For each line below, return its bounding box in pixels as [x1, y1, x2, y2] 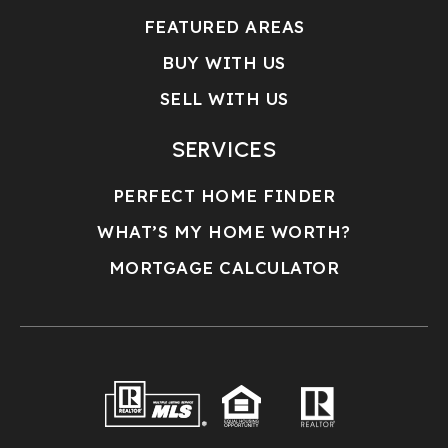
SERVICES [172, 135, 276, 163]
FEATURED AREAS [143, 15, 305, 37]
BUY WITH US [162, 51, 286, 73]
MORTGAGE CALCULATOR [108, 256, 340, 278]
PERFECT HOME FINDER [112, 184, 336, 206]
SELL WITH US [159, 87, 289, 109]
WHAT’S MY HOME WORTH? [97, 220, 351, 242]
